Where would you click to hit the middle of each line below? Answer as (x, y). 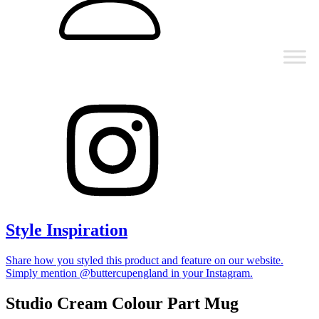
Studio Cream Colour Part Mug (122, 303)
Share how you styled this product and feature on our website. (145, 260)
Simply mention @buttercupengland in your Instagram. (129, 273)
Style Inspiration (67, 230)
